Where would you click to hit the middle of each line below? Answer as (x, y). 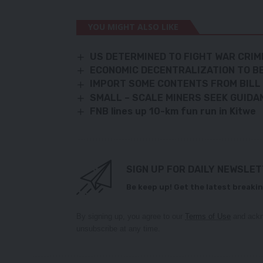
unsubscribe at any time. (118, 229)
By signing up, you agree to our (131, 217)
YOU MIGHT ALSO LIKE (133, 26)
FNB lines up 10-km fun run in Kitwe (173, 111)
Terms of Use (208, 217)
